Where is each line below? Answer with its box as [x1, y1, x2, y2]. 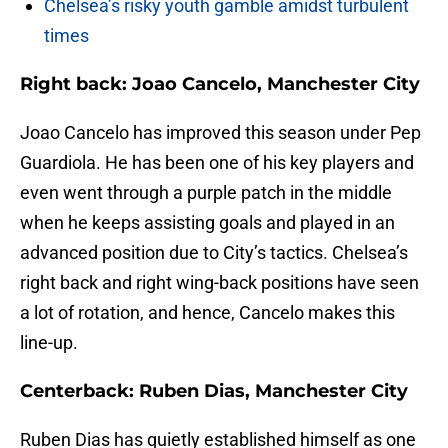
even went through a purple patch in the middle [20, 182, 392, 204]
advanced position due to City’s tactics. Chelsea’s [20, 242, 408, 264]
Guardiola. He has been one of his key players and [20, 152, 414, 174]
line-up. [20, 332, 78, 354]
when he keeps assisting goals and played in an [20, 212, 395, 234]
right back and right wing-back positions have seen [20, 272, 419, 294]
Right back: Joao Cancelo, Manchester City [20, 73, 420, 96]
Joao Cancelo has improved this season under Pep [20, 122, 421, 144]
